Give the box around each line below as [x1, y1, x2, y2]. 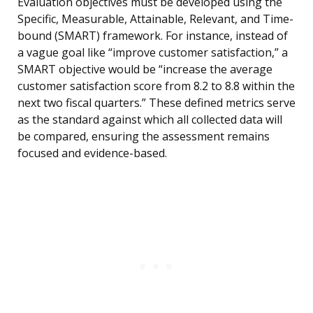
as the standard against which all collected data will [17, 112, 282, 128]
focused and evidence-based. [17, 145, 167, 161]
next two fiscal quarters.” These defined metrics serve [17, 95, 296, 111]
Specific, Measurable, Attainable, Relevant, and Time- [17, 11, 293, 27]
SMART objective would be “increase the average [17, 61, 272, 78]
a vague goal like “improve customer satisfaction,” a [17, 45, 288, 61]
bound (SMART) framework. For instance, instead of [17, 28, 288, 44]
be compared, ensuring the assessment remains [17, 129, 270, 145]
